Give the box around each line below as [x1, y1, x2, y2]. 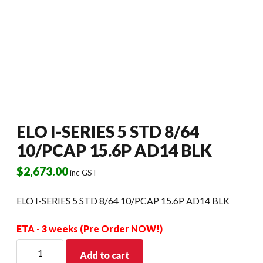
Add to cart [80, 249, 130, 261]
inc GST [70, 167, 97, 177]
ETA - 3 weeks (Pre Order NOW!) [16, 222, 163, 234]
